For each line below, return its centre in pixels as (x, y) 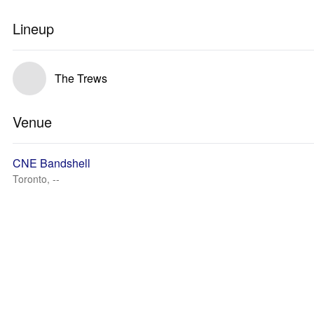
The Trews (81, 78)
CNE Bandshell (52, 163)
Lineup (33, 28)
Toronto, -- (36, 179)
